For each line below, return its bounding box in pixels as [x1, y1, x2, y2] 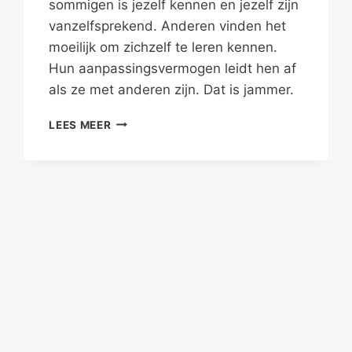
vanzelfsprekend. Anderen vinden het [49, 17, 287, 34]
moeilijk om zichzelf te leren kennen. [49, 38, 278, 55]
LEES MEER [49, 118, 112, 131]
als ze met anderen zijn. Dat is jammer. [49, 81, 295, 97]
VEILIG [110, 114, 148, 127]
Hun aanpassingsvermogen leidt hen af [49, 60, 297, 76]
